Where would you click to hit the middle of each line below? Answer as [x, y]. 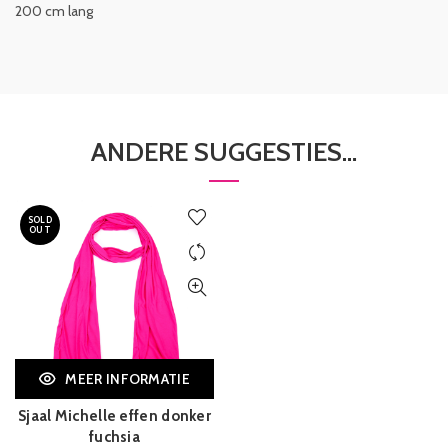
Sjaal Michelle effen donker [114, 416]
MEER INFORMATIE [127, 379]
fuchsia [114, 437]
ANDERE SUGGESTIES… [224, 152]
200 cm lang [54, 11]
